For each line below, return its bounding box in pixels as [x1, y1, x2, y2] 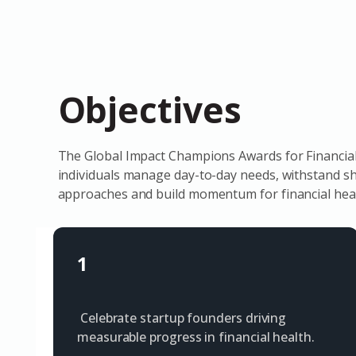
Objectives [57, 86, 242, 133]
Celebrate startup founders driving [77, 309, 287, 327]
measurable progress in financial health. [77, 328, 315, 346]
